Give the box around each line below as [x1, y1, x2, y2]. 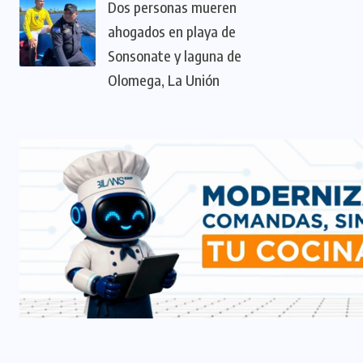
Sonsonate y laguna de [108, 45, 241, 65]
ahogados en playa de [108, 21, 236, 41]
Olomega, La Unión [108, 70, 220, 89]
